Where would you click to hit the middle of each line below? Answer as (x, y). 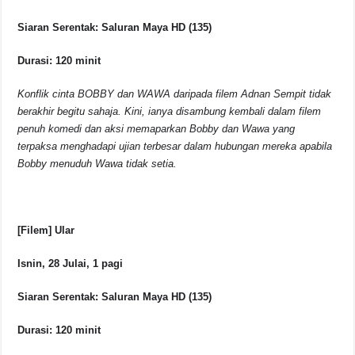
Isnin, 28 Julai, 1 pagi (71, 264)
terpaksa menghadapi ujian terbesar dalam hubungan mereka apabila (175, 147)
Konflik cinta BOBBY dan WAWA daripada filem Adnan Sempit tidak (175, 94)
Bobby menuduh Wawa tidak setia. (97, 164)
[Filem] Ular (46, 231)
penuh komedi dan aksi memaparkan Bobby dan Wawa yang (157, 129)
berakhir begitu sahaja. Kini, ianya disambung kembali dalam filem (170, 112)
